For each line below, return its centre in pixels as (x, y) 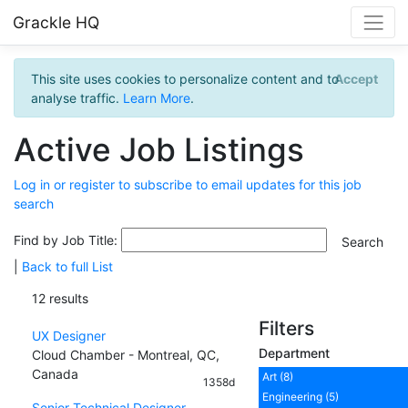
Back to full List (67, 266)
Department (294, 352)
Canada (55, 373)
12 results (60, 298)
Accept (356, 78)
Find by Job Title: (67, 240)
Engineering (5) (300, 396)
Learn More (156, 97)
